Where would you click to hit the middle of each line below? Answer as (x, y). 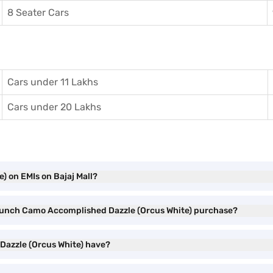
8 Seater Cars (38, 12)
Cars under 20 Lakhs (54, 107)
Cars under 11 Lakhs (53, 82)
